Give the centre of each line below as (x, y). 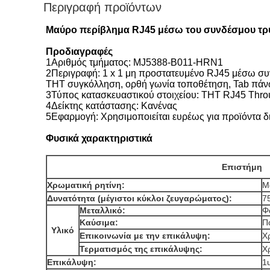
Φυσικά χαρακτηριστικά (99, 138)
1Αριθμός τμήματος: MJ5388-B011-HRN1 (134, 62)
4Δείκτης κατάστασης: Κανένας (111, 106)
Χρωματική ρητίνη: (86, 185)
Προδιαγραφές (79, 52)
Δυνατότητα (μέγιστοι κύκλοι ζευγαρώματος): (140, 198)
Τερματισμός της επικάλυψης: (141, 249)
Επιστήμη (242, 167)
